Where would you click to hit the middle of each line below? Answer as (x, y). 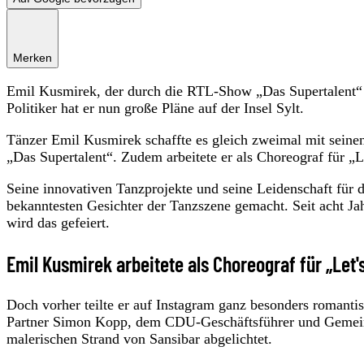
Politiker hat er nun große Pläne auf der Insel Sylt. (155, 108)
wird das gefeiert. (58, 223)
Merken (32, 58)
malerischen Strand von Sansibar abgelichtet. (139, 339)
